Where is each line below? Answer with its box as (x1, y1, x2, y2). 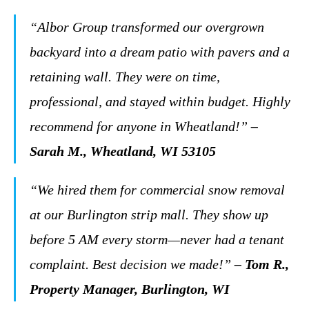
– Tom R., (235, 257, 289, 272)
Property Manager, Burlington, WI (30, 281, 230, 297)
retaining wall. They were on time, (30, 69, 220, 84)
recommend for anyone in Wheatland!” (30, 119, 248, 134)
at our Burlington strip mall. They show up (30, 207, 268, 222)
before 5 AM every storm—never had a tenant (30, 232, 284, 247)
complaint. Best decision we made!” (30, 257, 231, 272)
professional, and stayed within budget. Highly (30, 94, 290, 109)
